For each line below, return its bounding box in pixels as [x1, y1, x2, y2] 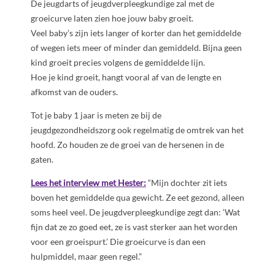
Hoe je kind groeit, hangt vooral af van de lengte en [31, 72, 222, 83]
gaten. [31, 154, 53, 165]
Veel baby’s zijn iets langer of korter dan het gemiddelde [31, 28, 241, 39]
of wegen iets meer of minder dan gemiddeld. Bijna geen [31, 42, 242, 53]
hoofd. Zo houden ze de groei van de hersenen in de [31, 139, 224, 150]
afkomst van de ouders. [31, 87, 118, 98]
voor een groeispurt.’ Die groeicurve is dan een [31, 236, 206, 247]
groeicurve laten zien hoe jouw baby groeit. [31, 13, 193, 24]
